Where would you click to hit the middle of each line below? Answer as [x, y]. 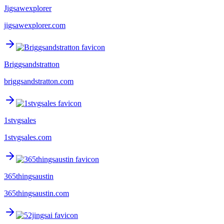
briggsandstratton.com [39, 81]
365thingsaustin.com [36, 193]
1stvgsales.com [28, 137]
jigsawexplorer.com [35, 25]
